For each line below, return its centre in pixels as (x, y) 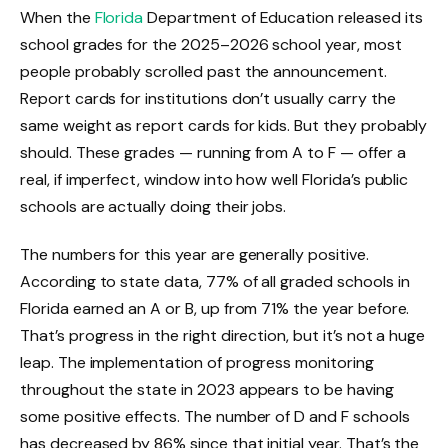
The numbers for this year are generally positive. (194, 254)
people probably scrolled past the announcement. (203, 71)
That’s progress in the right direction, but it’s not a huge (223, 335)
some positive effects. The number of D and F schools (215, 416)
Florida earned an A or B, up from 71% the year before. (215, 308)
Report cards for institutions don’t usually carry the (208, 98)
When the (57, 17)
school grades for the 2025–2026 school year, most (211, 44)
